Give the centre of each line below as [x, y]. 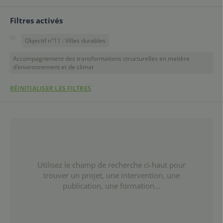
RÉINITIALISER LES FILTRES [51, 89]
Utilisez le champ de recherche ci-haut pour [111, 165]
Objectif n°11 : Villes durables [65, 40]
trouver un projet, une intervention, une [111, 175]
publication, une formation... [111, 185]
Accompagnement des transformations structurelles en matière [101, 58]
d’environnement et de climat [53, 67]
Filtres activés [36, 20]
